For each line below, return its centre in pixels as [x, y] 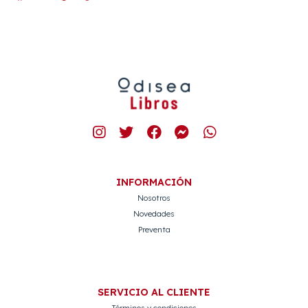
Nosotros [154, 198]
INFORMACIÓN [154, 182]
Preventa [154, 229]
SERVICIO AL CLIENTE [154, 293]
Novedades [154, 213]
